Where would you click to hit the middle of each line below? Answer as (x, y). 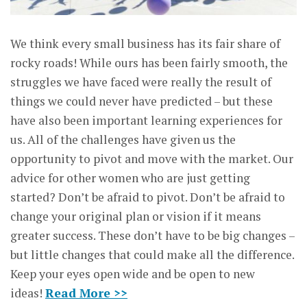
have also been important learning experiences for (146, 120)
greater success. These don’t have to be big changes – (152, 235)
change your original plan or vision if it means (136, 216)
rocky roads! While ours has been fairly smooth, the (149, 62)
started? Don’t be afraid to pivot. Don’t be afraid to (148, 197)
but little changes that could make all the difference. (152, 254)
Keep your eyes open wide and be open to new (133, 273)
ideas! (28, 293)
